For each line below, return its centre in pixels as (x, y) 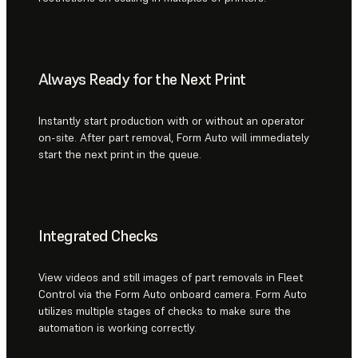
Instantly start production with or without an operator (171, 121)
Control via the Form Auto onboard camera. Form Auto (173, 294)
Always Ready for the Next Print (142, 79)
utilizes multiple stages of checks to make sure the (165, 311)
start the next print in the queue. (120, 155)
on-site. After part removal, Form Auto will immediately (174, 138)
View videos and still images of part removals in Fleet (171, 278)
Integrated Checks (98, 235)
